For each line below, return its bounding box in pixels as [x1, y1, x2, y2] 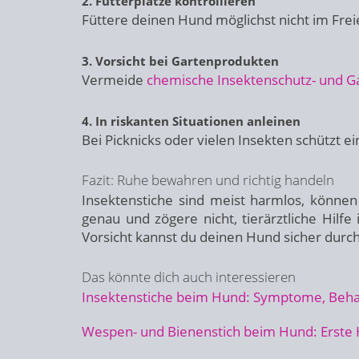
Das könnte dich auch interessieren [82, 268, 296, 286]
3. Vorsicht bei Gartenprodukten [82, 53, 279, 69]
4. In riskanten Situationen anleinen [82, 113, 301, 129]
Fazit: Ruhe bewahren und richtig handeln [82, 171, 334, 189]
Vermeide [82, 71, 147, 89]
